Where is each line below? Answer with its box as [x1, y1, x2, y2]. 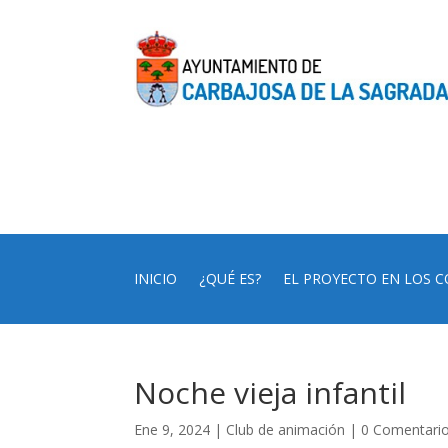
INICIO [134, 268, 178, 288]
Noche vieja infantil [134, 371, 407, 413]
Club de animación [226, 419, 346, 439]
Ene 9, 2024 [134, 419, 211, 439]
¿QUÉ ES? [199, 268, 262, 288]
